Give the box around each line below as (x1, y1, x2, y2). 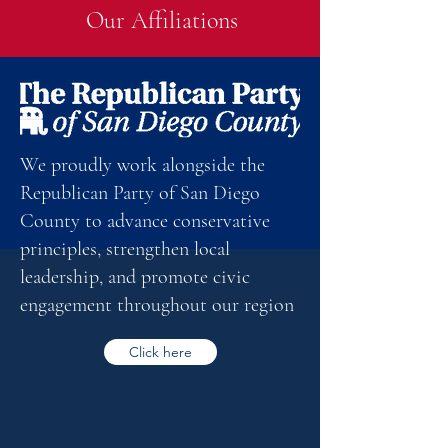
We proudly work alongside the (20, 152, 265, 177)
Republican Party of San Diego (20, 180, 260, 205)
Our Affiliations (85, 5, 238, 35)
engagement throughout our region (20, 292, 294, 317)
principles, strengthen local (20, 236, 230, 261)
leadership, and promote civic (20, 264, 250, 289)
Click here (129, 342, 192, 361)
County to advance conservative (20, 208, 270, 233)
